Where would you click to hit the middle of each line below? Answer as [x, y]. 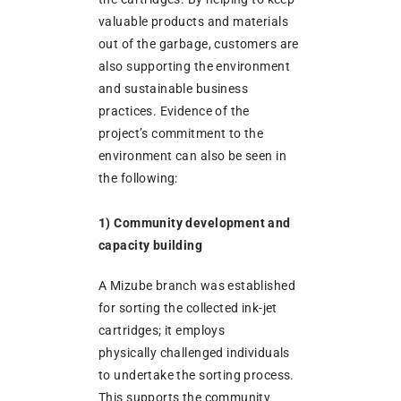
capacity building [151, 246]
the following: [138, 179]
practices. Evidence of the [174, 111]
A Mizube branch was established [197, 286]
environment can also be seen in [193, 156]
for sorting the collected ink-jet [188, 308]
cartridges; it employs [162, 331]
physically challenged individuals [194, 353]
